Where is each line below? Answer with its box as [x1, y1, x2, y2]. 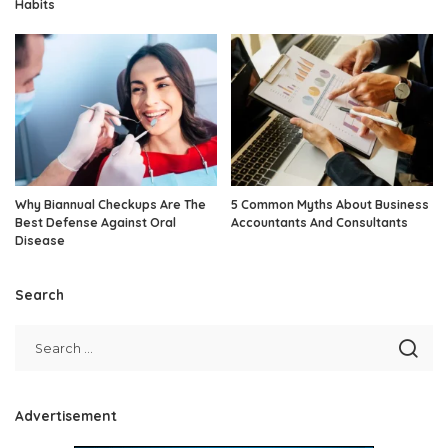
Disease [15, 232, 65, 248]
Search [15, 285, 64, 303]
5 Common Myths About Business [231, 196, 429, 212]
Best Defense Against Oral [15, 214, 176, 230]
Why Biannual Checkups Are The [15, 196, 206, 212]
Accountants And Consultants [231, 214, 408, 230]
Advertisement [15, 406, 117, 424]
